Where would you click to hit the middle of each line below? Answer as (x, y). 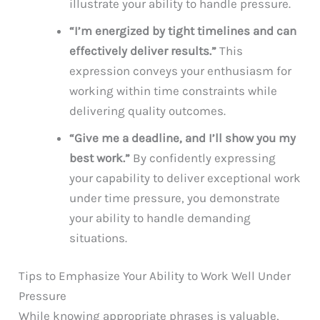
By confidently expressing (203, 157)
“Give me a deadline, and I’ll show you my (183, 137)
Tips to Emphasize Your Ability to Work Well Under (155, 276)
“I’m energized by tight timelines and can (183, 30)
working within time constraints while (174, 90)
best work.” (100, 157)
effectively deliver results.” (143, 50)
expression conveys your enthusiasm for (181, 70)
